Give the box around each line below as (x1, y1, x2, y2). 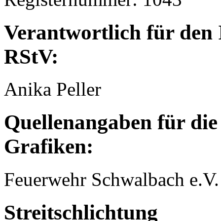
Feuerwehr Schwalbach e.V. (4, 169, 219, 190)
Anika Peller (4, 78, 101, 100)
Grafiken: (4, 135, 93, 158)
